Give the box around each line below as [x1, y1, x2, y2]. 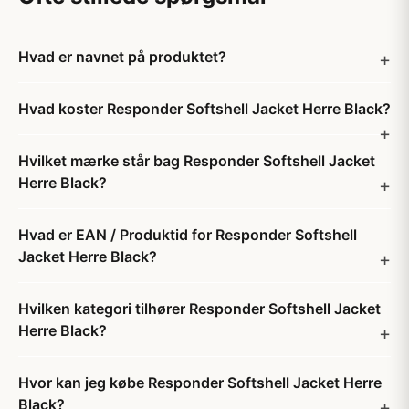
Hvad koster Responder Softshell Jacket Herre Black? [18, 100, 391, 118]
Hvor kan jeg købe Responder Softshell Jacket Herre [18, 373, 382, 392]
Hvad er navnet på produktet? [18, 47, 226, 66]
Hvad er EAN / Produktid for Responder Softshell [18, 225, 357, 244]
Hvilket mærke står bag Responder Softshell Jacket [18, 152, 375, 170]
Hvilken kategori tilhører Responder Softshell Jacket [18, 299, 381, 318]
